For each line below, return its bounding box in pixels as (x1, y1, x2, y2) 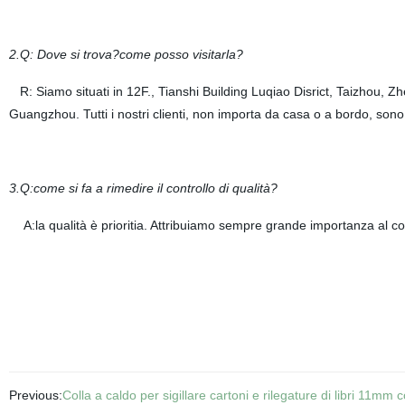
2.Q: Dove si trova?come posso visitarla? (8, 47, 243, 61)
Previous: (8, 388, 62, 402)
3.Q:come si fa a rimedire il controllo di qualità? (8, 181, 278, 195)
